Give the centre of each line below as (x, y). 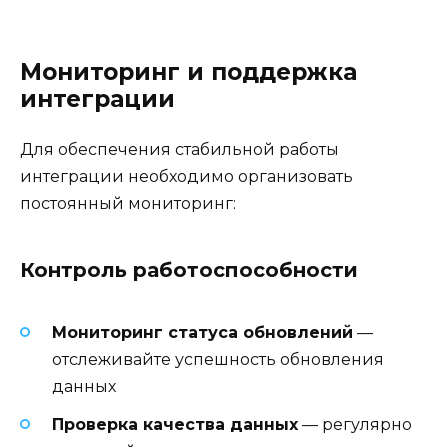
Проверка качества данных (175, 424)
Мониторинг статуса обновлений (202, 332)
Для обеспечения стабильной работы (179, 150)
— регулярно (355, 424)
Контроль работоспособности (189, 270)
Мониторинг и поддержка (188, 72)
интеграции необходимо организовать (186, 177)
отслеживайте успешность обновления (218, 359)
